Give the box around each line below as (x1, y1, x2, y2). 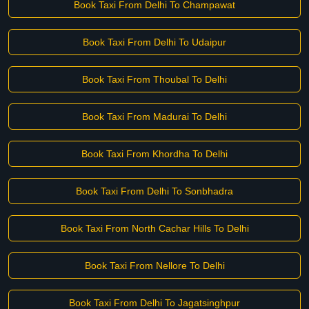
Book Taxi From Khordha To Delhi (81, 148, 228, 159)
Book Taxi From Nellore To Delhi (84, 260, 225, 271)
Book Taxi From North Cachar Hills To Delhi (60, 223, 249, 234)
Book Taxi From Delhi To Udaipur (83, 37, 226, 48)
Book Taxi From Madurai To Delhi (82, 111, 227, 122)
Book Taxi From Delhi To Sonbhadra (76, 186, 233, 197)
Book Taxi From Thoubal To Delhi (82, 74, 227, 85)
